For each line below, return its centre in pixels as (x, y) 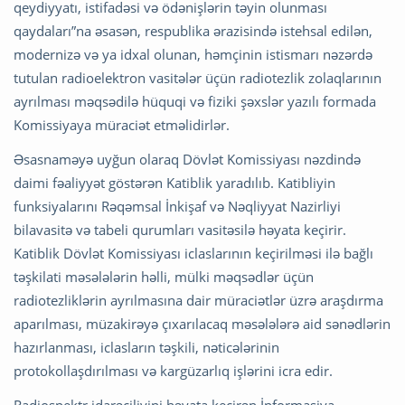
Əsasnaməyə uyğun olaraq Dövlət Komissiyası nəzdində (187, 160)
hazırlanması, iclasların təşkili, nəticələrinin (146, 348)
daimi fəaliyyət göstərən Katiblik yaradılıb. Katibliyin (174, 183)
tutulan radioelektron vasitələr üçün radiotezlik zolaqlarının (198, 78)
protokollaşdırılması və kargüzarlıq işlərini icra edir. (173, 371)
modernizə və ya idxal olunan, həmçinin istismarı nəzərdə (193, 55)
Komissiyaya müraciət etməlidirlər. (122, 125)
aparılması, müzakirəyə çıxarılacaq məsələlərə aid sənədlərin (202, 324)
